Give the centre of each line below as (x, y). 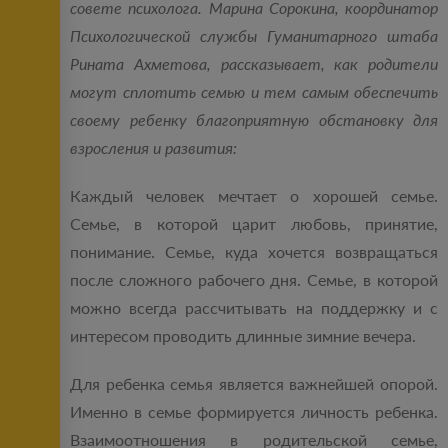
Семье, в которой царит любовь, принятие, (254, 224)
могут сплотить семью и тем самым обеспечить (254, 92)
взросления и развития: (153, 148)
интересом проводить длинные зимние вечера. (243, 336)
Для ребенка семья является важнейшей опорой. (254, 384)
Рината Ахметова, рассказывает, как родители (254, 64)
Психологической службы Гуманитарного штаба (254, 36)
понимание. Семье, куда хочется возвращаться (254, 252)
